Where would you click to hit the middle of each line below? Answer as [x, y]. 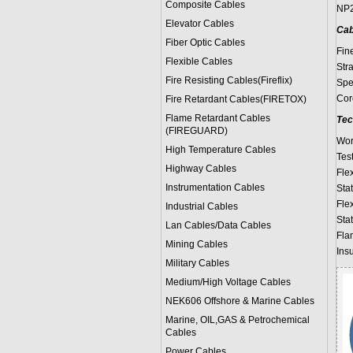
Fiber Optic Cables [205, 43]
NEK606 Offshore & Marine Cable [237, 301]
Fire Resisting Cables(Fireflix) [229, 80]
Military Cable [195, 263]
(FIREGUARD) [196, 131]
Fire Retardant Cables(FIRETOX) [236, 99]
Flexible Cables [199, 61]
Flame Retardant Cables [217, 118]
